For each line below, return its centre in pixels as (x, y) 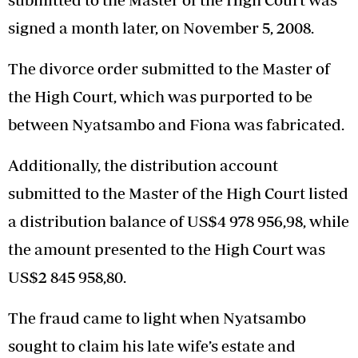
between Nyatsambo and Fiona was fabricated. (176, 125)
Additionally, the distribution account (143, 165)
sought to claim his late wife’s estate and (152, 346)
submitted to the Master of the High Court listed (178, 193)
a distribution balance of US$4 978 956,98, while (179, 221)
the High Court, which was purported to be (160, 97)
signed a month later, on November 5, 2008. (161, 28)
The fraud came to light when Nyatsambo (157, 318)
